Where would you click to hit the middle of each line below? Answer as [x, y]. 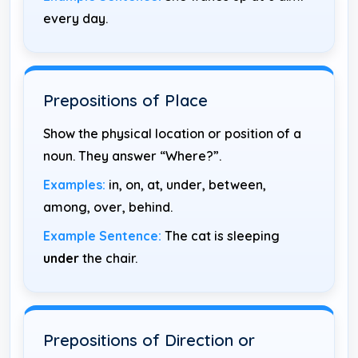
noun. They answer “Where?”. [132, 155]
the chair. [108, 258]
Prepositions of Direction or [149, 340]
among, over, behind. [108, 207]
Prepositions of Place [125, 100]
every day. [76, 18]
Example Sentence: [102, 235]
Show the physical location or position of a [172, 133]
